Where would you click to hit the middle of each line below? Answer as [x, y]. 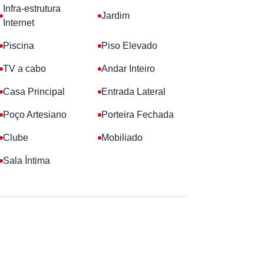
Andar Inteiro [128, 69]
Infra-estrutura [32, 9]
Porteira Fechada [137, 115]
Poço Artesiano [35, 115]
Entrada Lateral [133, 92]
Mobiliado [122, 138]
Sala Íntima [27, 161]
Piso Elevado [129, 46]
